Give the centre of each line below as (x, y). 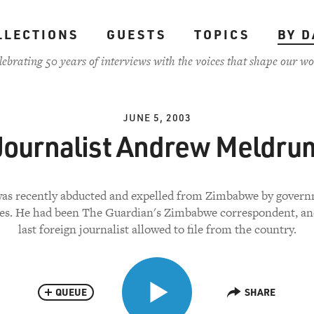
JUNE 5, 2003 (157, 117)
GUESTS (136, 34)
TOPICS (221, 34)
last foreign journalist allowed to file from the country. (157, 229)
